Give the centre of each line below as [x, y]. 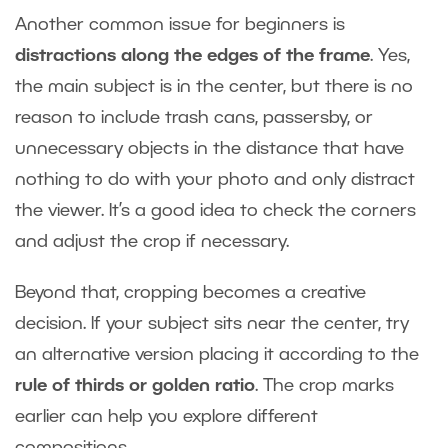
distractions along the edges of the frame [192, 56]
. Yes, [390, 56]
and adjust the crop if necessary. [159, 242]
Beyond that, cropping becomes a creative [190, 293]
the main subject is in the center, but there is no [214, 87]
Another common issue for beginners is [180, 25]
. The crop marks [324, 386]
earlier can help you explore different [166, 417]
